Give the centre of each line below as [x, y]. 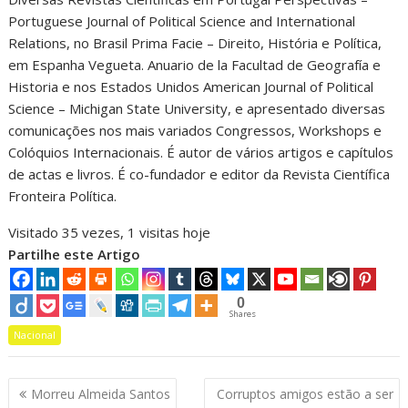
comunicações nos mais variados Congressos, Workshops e [195, 130]
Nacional [35, 335]
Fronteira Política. [63, 196]
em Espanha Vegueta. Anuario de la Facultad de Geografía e [195, 65]
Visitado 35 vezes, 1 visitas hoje [110, 232]
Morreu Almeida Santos [101, 393]
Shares [243, 314]
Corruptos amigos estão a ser [305, 393]
